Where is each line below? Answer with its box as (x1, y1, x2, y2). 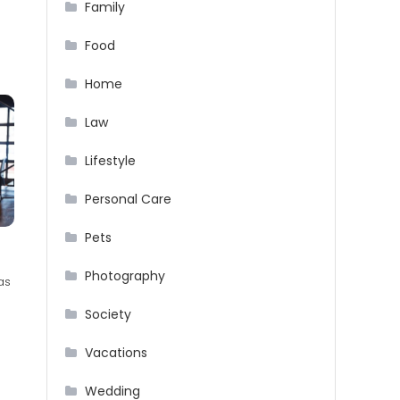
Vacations (85, 344, 147, 362)
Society (85, 305, 131, 324)
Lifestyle (85, 152, 136, 171)
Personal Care (85, 190, 171, 209)
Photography (85, 267, 165, 286)
